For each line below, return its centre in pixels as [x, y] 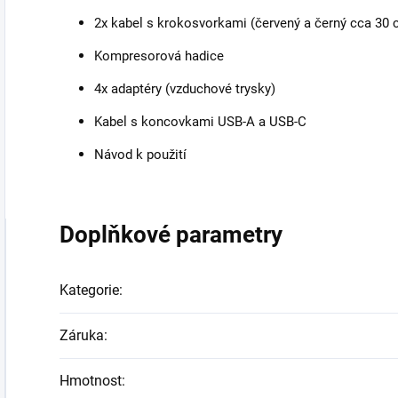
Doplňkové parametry [171, 235]
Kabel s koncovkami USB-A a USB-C [200, 122]
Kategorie [89, 291]
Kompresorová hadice [159, 56]
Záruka [82, 336]
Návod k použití [140, 155]
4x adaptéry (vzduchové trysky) [185, 89]
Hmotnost [91, 381]
